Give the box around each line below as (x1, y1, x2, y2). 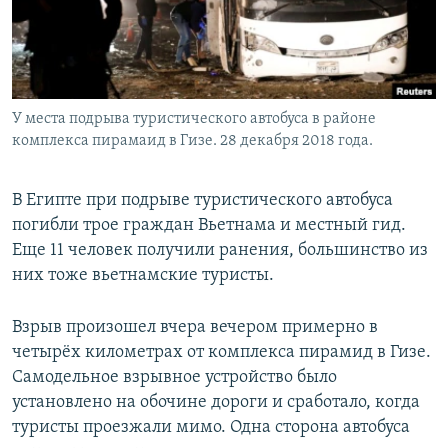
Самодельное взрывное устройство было (12, 368, 337, 388)
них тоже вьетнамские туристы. (12, 266, 274, 286)
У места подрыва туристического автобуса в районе (12, 111, 376, 128)
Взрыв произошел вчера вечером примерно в (12, 318, 378, 338)
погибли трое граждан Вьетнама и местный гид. (12, 216, 406, 236)
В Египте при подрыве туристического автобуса (12, 191, 393, 211)
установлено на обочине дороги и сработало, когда (12, 393, 420, 413)
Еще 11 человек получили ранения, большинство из (12, 241, 428, 261)
